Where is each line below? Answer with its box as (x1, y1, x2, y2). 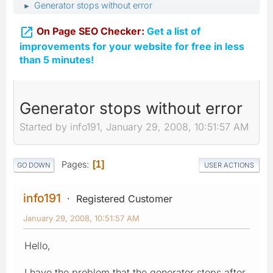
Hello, (24, 239, 51, 252)
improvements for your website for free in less (19, 40, 244, 52)
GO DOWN (17, 160, 51, 169)
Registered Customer (76, 192, 172, 205)
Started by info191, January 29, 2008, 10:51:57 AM (19, 121, 249, 133)
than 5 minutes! (19, 53, 94, 66)
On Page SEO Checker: (37, 25, 144, 37)
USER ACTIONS (204, 160, 254, 169)
